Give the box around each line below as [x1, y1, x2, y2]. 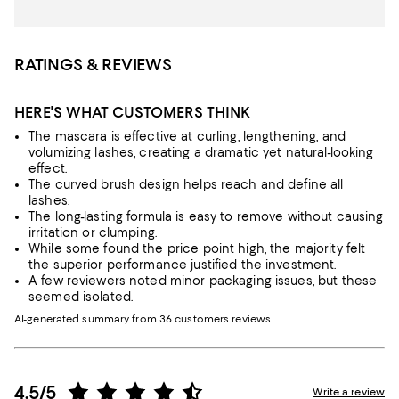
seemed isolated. [28, 289, 134, 304]
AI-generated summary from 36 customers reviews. [14, 313, 273, 325]
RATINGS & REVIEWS [14, 54, 172, 75]
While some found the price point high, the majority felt [28, 241, 366, 256]
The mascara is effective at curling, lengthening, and [28, 129, 346, 143]
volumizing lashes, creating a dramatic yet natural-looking [28, 145, 374, 159]
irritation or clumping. [28, 225, 157, 240]
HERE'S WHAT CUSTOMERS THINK [14, 103, 250, 121]
